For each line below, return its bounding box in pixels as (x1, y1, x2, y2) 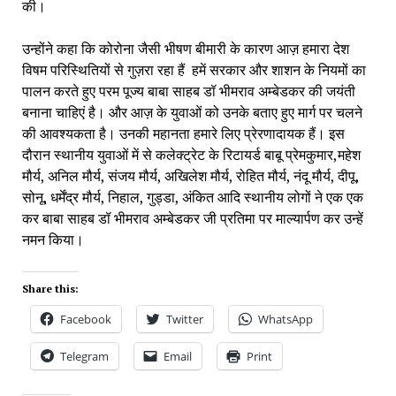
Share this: (21, 282, 79, 295)
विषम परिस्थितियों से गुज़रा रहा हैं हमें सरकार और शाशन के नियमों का (21, 60, 366, 80)
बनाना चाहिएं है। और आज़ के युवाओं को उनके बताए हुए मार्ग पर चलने (21, 103, 362, 122)
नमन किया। (21, 230, 84, 249)
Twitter (165, 311, 203, 327)
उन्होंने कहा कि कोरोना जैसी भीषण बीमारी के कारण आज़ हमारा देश (21, 39, 349, 58)
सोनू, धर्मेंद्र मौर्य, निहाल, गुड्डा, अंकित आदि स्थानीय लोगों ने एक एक (21, 187, 363, 207)
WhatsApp (257, 311, 313, 327)
